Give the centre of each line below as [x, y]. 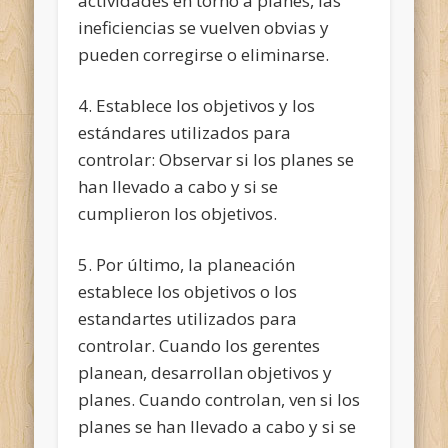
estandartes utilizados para [188, 318]
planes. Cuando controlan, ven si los [219, 399]
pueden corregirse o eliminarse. [204, 54]
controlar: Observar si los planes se [216, 159]
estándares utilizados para [185, 132]
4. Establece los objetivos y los [197, 105]
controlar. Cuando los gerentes [199, 345]
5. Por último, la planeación [187, 264]
